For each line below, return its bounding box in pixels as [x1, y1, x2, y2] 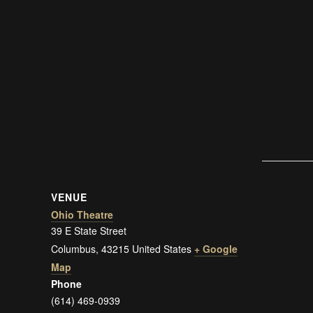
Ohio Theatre [51, 207, 114, 221]
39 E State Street [51, 223, 127, 238]
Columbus [51, 241, 96, 256]
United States [132, 241, 192, 256]
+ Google [194, 241, 238, 256]
